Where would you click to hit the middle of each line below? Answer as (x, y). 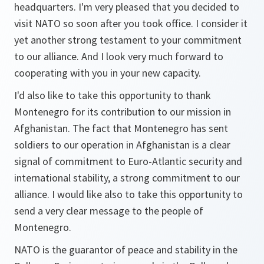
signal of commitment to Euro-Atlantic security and (128, 161)
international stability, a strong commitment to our (127, 178)
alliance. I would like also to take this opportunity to (128, 194)
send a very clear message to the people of (109, 211)
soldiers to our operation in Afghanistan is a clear (122, 145)
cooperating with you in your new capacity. (108, 73)
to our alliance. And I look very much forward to (119, 56)
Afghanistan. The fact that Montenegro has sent (121, 128)
